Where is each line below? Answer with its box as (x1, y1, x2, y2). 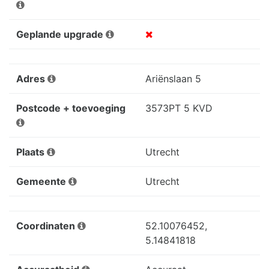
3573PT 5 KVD (145, 101, 213, 114)
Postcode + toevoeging (16, 101, 125, 114)
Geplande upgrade (16, 28, 106, 40)
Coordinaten (16, 219, 77, 232)
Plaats (16, 145, 47, 158)
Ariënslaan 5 (145, 72, 201, 85)
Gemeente (16, 175, 68, 187)
